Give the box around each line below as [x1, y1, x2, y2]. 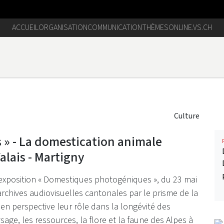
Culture [174, 110, 199, 121]
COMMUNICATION [87, 22, 142, 33]
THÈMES [142, 22, 168, 33]
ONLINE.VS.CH [168, 22, 212, 33]
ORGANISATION [38, 22, 87, 33]
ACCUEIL [12, 22, 38, 33]
